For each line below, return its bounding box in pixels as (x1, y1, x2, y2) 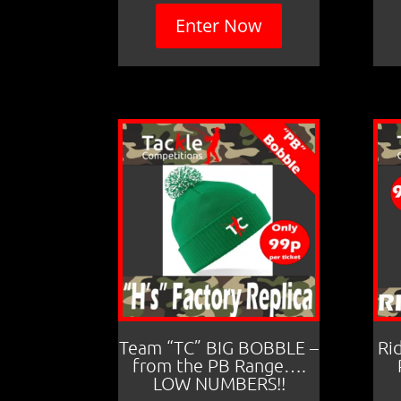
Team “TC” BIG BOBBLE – (119, 336, 320, 358)
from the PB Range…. (132, 354, 306, 376)
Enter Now (175, 13, 263, 38)
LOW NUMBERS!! (152, 371, 286, 394)
